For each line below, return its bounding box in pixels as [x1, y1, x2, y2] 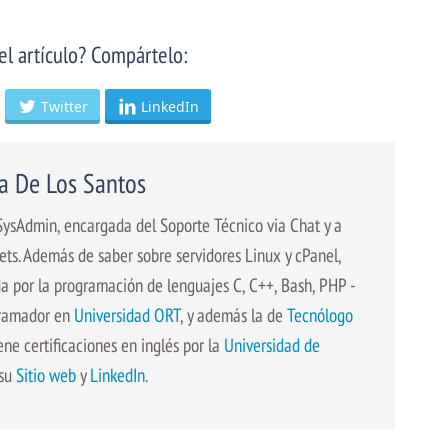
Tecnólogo [287, 301, 353, 327]
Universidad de [224, 331, 320, 357]
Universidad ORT [74, 301, 180, 327]
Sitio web [16, 361, 76, 387]
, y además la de [180, 301, 287, 327]
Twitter [41, 96, 89, 116]
